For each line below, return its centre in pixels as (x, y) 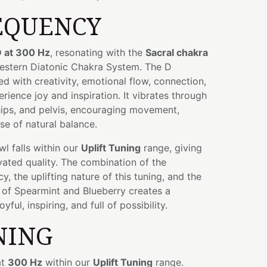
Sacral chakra (177, 52)
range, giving (171, 148)
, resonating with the (98, 52)
